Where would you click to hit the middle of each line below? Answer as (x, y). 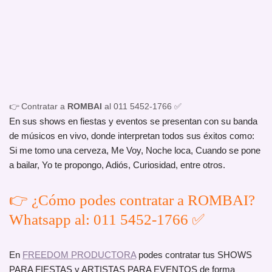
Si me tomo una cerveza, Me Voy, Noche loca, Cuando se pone (135, 151)
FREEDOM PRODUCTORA (79, 255)
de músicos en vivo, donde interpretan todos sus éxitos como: (132, 136)
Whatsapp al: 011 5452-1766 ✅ (107, 220)
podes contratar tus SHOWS (194, 255)
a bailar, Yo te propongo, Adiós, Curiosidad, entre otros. (117, 165)
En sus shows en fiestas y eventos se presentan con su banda (133, 121)
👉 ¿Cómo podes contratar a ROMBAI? (132, 200)
